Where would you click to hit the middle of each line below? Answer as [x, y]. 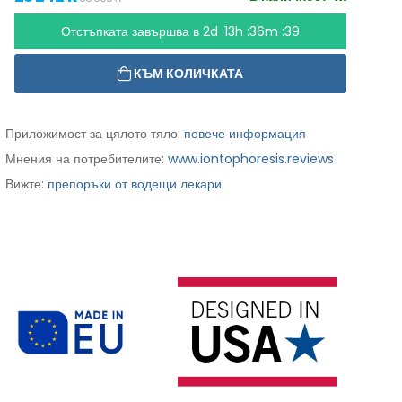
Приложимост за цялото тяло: [94, 134]
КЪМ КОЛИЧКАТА [189, 74]
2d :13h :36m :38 [251, 32]
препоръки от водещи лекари [134, 184]
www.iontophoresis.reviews [250, 159]
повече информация [245, 134]
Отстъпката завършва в [131, 32]
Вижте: [26, 184]
